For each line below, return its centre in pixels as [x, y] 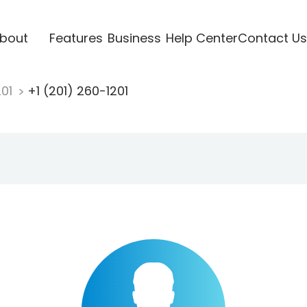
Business [134, 38]
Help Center [201, 38]
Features [76, 38]
